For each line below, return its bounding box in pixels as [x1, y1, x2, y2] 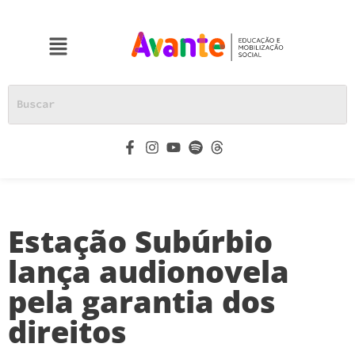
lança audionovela [8, 250, 289, 292]
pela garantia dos [8, 280, 276, 322]
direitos [8, 310, 127, 352]
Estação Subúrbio [8, 219, 273, 261]
